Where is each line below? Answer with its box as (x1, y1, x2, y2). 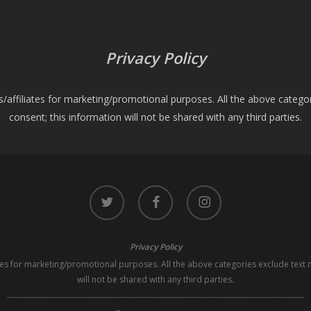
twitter (89, 186, 114, 198)
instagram (186, 186, 226, 198)
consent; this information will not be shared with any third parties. (9, 110, 302, 124)
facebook (137, 186, 175, 198)
